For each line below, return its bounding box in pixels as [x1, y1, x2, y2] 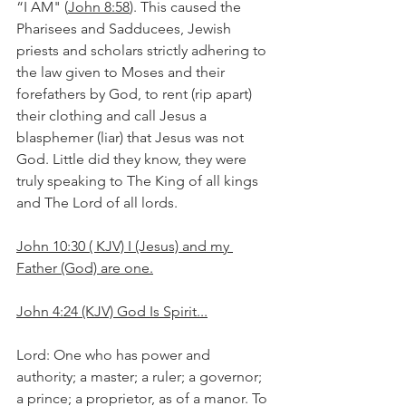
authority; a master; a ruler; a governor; [16, 368, 266, 385]
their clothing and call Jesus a [16, 107, 210, 124]
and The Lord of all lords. [16, 194, 178, 211]
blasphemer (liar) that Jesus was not [16, 129, 247, 146]
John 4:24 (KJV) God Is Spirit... [16, 303, 208, 320]
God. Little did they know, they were [16, 150, 250, 168]
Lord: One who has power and [16, 346, 214, 363]
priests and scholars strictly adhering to [16, 42, 270, 59]
